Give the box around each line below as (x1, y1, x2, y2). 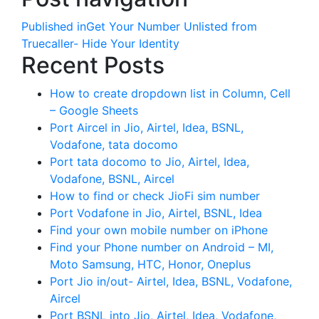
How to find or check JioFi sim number (50, 188, 260, 203)
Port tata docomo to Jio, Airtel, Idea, (50, 154, 249, 169)
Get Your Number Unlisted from (86, 19, 257, 33)
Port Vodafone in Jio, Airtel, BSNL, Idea (50, 205, 262, 220)
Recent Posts (21, 51, 164, 79)
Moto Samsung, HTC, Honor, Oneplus (50, 256, 251, 271)
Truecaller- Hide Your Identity (21, 36, 179, 51)
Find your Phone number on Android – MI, (50, 239, 273, 254)
